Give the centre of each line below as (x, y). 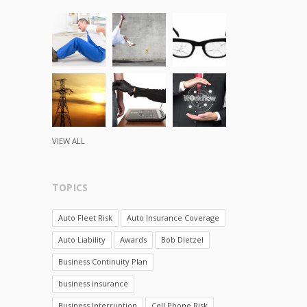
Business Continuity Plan (103, 261)
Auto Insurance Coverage (173, 218)
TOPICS (70, 187)
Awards (133, 240)
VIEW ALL (69, 141)
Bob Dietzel (182, 240)
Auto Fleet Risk (85, 218)
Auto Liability (82, 240)
